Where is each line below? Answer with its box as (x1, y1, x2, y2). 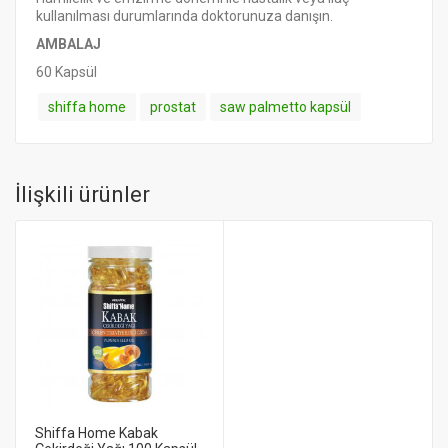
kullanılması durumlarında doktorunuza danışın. (36, 8, 333, 24)
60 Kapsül (36, 64, 97, 80)
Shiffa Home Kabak (35, 425, 158, 441)
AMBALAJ (36, 36, 101, 52)
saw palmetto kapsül (220, 99, 351, 115)
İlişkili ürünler (15, 182, 150, 207)
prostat (150, 99, 196, 115)
